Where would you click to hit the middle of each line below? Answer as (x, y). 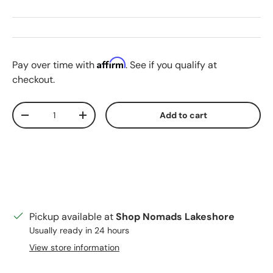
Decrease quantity (63, 119)
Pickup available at (73, 217)
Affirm (111, 63)
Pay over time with (55, 65)
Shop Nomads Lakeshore (175, 217)
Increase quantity (120, 119)
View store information (74, 247)
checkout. (34, 80)
